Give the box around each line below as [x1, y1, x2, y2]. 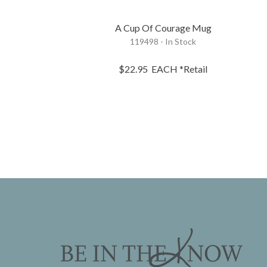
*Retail [179, 63, 208, 74]
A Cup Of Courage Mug [114, 21, 212, 33]
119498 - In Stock [130, 36, 197, 46]
